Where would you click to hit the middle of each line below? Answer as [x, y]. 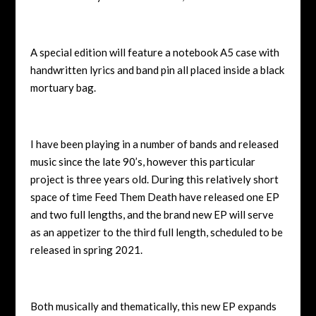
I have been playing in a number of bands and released [154, 144]
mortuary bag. [63, 87]
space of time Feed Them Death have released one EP [154, 196]
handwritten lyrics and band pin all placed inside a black [157, 69]
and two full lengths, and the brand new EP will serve [152, 214]
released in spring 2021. [86, 249]
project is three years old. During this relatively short [154, 179]
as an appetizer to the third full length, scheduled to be [156, 232]
